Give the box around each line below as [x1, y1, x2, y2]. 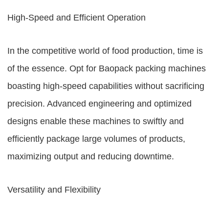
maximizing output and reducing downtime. [7, 152, 174, 161]
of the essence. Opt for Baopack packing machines [7, 64, 206, 73]
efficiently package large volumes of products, [7, 134, 185, 144]
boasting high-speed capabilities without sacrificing [7, 81, 204, 91]
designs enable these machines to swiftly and [7, 116, 184, 126]
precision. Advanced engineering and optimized [7, 99, 192, 109]
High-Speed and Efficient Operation [7, 13, 146, 22]
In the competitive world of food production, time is [7, 46, 203, 56]
